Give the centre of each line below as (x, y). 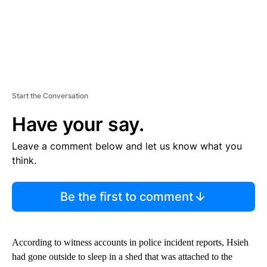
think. (24, 160)
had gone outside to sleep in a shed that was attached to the (122, 256)
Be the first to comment (126, 196)
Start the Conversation (50, 95)
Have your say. (78, 124)
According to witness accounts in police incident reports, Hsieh (130, 242)
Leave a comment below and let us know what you (127, 146)
